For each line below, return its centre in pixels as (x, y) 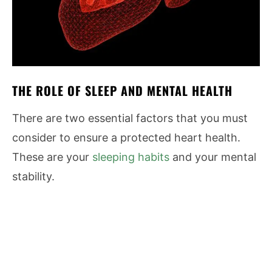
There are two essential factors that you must (130, 118)
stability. (33, 176)
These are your (52, 157)
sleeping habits (131, 157)
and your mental (213, 157)
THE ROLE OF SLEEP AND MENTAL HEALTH (122, 90)
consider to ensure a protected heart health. (126, 138)
